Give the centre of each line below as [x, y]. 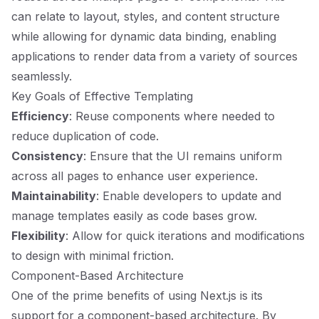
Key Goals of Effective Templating [102, 96]
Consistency [47, 156]
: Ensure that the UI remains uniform [183, 156]
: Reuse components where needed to [172, 116]
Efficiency [40, 116]
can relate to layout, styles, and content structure [146, 16]
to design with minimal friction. [93, 256]
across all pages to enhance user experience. [135, 176]
